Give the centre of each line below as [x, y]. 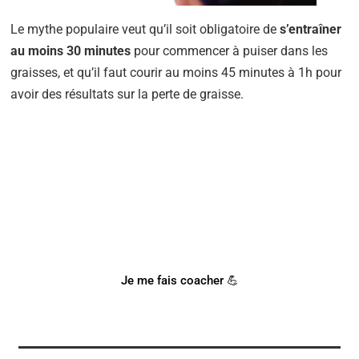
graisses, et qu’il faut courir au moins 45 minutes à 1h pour [176, 73]
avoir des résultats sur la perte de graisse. [127, 94]
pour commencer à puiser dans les [230, 51]
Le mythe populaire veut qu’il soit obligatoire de [145, 29]
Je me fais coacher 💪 [179, 281]
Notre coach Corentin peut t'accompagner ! [179, 241]
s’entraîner [311, 29]
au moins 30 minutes [71, 51]
